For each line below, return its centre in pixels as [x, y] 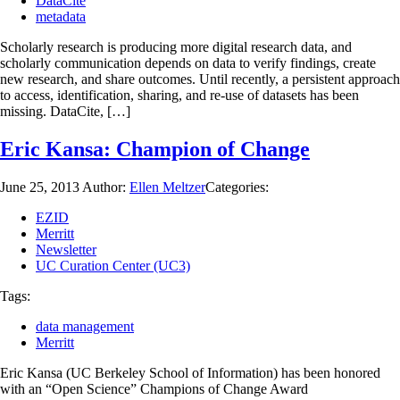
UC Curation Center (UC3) [113, 265]
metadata [61, 16]
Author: [106, 187]
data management [85, 326]
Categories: [237, 187]
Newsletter [66, 249]
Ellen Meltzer [167, 187]
